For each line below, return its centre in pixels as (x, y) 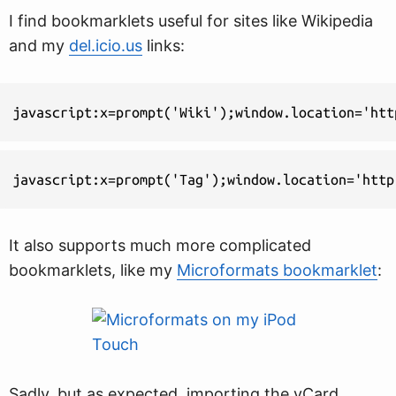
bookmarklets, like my (93, 270)
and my (39, 46)
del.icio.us (106, 46)
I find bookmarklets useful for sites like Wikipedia (191, 21)
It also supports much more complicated (160, 245)
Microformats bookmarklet (277, 270)
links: (164, 46)
